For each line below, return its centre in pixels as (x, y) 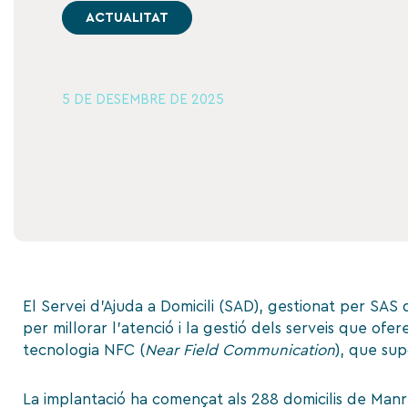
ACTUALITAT (127, 17)
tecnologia (63, 350)
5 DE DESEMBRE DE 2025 (143, 99)
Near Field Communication (240, 350)
